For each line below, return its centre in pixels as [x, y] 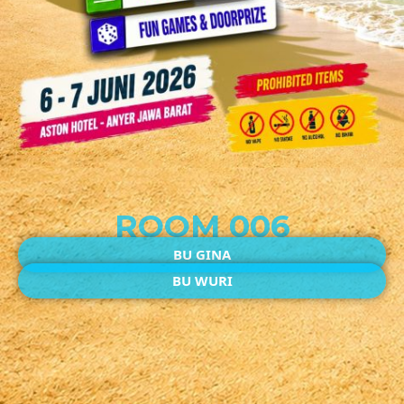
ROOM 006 [202, 225]
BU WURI [202, 280]
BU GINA [202, 254]
